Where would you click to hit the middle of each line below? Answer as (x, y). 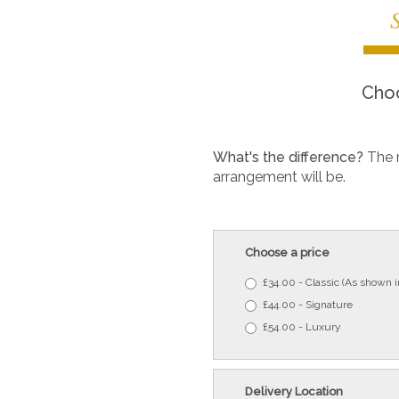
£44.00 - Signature (308, 304)
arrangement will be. (279, 177)
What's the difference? (290, 158)
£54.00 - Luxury (302, 326)
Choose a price (287, 253)
